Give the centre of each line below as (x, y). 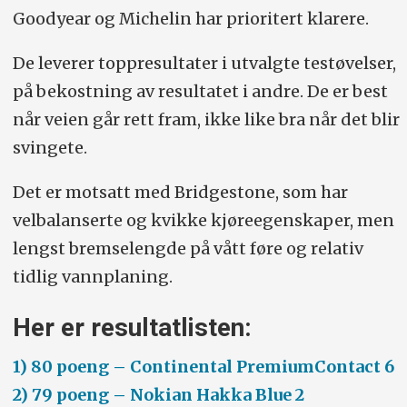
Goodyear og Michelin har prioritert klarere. (190, 18)
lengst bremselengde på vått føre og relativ (188, 248)
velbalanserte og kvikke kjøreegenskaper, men (203, 220)
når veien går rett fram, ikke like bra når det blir (206, 119)
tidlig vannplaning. (92, 276)
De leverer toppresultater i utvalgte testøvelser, (204, 63)
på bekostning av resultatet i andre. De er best (200, 91)
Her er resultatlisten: (132, 328)
